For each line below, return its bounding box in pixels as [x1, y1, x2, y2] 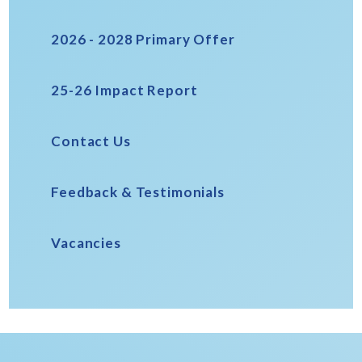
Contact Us [51, 133, 131, 150]
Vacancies [51, 234, 121, 252]
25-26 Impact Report [51, 82, 198, 99]
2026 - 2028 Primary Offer [51, 31, 235, 48]
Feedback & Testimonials [51, 183, 225, 201]
